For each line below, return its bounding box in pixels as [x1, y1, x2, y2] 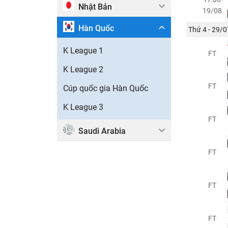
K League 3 [63, 102, 103, 112]
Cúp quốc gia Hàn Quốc [63, 83, 148, 93]
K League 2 [63, 64, 103, 74]
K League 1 [63, 45, 103, 55]
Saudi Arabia [78, 126, 126, 136]
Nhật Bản [78, 2, 112, 12]
